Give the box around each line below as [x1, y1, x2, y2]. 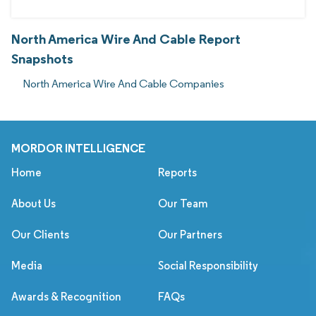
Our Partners [158, 227, 222, 241]
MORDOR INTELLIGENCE [11, 140, 145, 155]
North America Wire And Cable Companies [23, 76, 224, 90]
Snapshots [11, 49, 73, 67]
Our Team [158, 196, 208, 210]
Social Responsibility [158, 258, 258, 272]
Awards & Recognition [11, 289, 121, 303]
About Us [11, 196, 56, 210]
